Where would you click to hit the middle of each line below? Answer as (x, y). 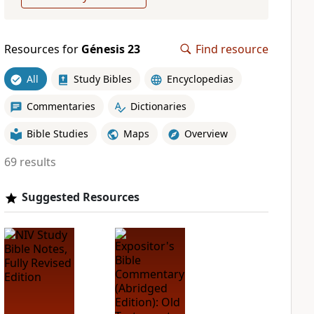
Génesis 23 (110, 49)
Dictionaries (158, 106)
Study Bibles (102, 78)
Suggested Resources (80, 197)
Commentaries (61, 106)
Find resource (232, 49)
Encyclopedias (200, 78)
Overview (206, 133)
